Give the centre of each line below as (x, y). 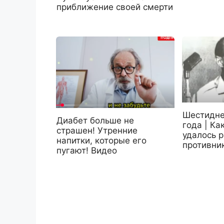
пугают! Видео (87, 151)
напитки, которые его (101, 141)
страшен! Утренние (97, 131)
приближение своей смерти (115, 7)
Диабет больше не (95, 121)
